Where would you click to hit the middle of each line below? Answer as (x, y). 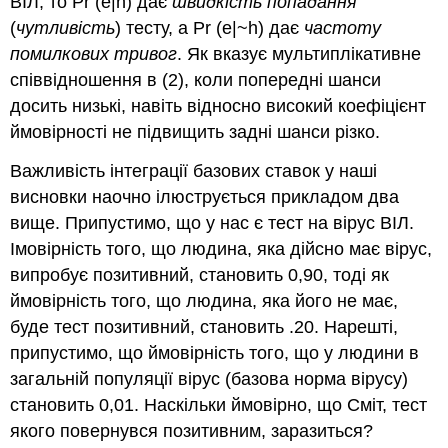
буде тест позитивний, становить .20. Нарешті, (204, 326)
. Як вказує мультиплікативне (299, 54)
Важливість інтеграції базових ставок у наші (194, 170)
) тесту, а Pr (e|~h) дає (210, 28)
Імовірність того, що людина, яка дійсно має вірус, (221, 248)
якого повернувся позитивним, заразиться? (192, 430)
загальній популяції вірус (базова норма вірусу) (209, 378)
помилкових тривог (94, 54)
